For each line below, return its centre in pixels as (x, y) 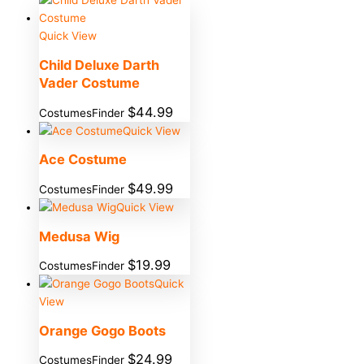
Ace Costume (83, 160)
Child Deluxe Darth (99, 65)
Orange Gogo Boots (102, 330)
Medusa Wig (79, 236)
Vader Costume (89, 83)
